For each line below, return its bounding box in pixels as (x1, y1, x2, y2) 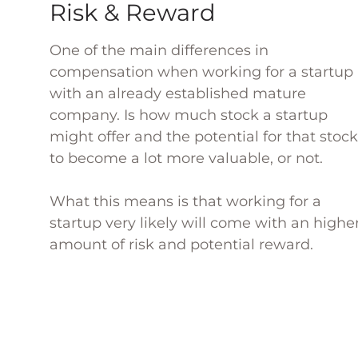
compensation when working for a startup (50, 63, 353, 81)
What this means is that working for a (50, 193, 321, 210)
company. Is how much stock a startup (50, 106, 328, 124)
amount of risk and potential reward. (50, 236, 313, 253)
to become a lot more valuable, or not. (50, 149, 323, 167)
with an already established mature (50, 85, 306, 102)
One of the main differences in (50, 42, 268, 59)
